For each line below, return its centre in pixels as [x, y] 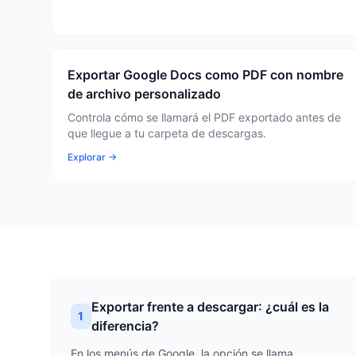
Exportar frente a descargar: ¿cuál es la [210, 307]
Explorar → [92, 157]
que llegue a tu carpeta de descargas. [167, 133]
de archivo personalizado [144, 94]
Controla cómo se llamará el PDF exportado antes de [204, 117]
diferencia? [125, 326]
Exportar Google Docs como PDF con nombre [205, 75]
